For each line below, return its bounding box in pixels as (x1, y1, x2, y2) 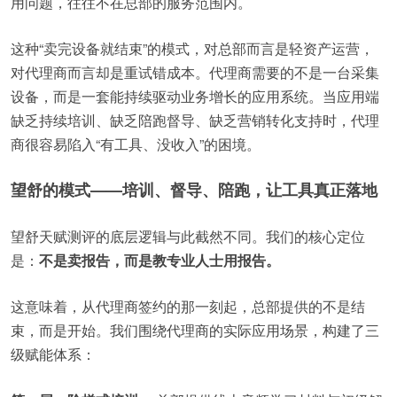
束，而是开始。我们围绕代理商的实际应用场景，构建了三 (11, 320, 379, 340)
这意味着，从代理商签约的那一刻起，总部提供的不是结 (11, 296, 365, 316)
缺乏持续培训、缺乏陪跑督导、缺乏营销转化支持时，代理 (11, 110, 379, 130)
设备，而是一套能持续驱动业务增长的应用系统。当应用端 (11, 86, 379, 106)
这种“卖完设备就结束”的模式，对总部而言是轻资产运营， (11, 38, 374, 58)
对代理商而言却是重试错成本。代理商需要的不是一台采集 (11, 62, 379, 82)
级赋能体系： (11, 344, 96, 364)
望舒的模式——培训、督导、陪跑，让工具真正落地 (11, 178, 378, 201)
